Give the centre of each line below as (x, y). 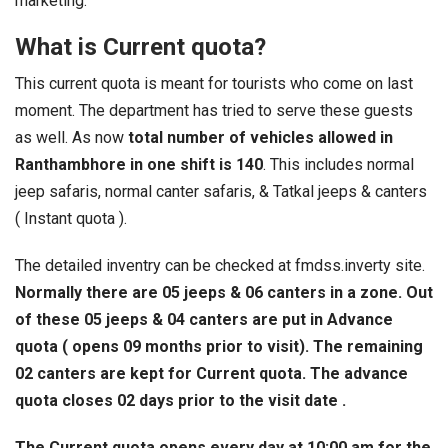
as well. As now (71, 137)
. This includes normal (338, 164)
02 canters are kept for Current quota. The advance (211, 373)
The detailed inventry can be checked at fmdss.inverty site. (220, 265)
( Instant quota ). (71, 218)
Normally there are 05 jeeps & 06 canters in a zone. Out (224, 292)
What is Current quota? (140, 46)
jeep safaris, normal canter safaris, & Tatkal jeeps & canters (221, 191)
